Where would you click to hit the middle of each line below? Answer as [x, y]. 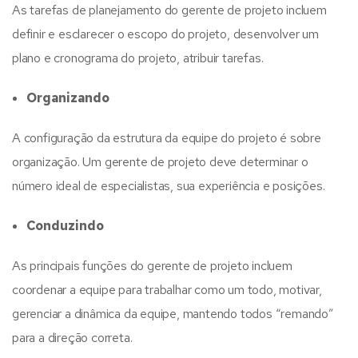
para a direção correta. [72, 338]
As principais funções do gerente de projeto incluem [152, 266]
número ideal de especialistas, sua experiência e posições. [169, 186]
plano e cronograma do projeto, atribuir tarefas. [138, 58]
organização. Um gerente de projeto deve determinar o [160, 162]
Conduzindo [65, 226]
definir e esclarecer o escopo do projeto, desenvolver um [165, 34]
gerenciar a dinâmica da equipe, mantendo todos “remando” [173, 314]
